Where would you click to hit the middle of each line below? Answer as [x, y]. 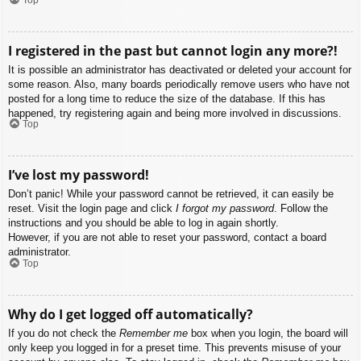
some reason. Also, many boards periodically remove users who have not [179, 84]
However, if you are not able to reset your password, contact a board [167, 238]
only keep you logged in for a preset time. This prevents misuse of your [174, 347]
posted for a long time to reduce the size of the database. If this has [167, 98]
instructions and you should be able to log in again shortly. [143, 223]
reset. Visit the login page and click [92, 209]
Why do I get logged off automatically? [131, 314]
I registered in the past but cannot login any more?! [173, 50]
